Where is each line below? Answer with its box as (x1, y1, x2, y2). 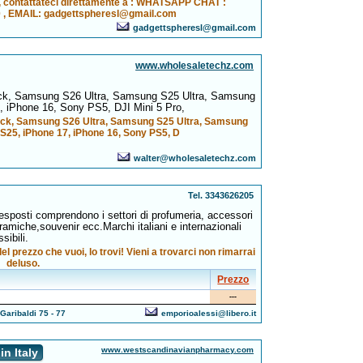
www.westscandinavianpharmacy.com (101, 345, 254, 354)
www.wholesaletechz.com (135, 60, 254, 71)
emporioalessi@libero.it (161, 309, 257, 318)
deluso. (6, 258, 40, 269)
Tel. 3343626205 (188, 190, 254, 200)
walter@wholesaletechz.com (134, 153, 257, 163)
